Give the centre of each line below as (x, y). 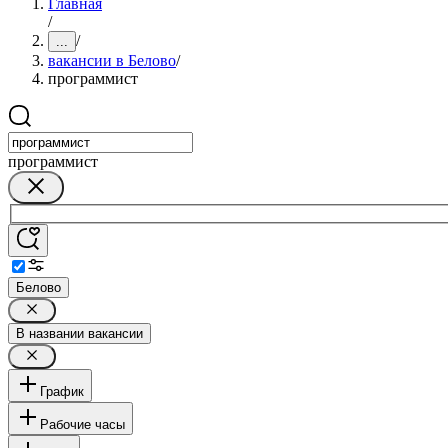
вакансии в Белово (112, 60)
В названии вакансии (79, 333)
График (62, 391)
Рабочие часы (82, 424)
